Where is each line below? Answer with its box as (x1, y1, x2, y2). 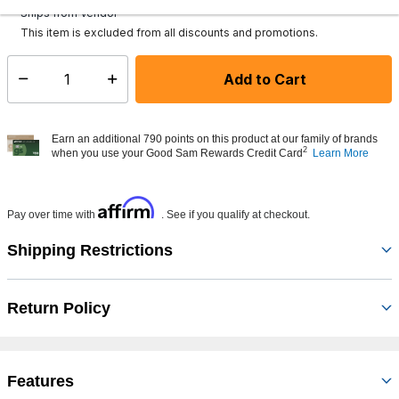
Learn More (313, 146, 369, 159)
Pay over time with (7, 208, 98, 221)
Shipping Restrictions (7, 240, 173, 259)
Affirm (98, 195, 155, 220)
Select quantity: (7, 79, 88, 94)
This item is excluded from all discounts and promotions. (20, 25, 318, 39)
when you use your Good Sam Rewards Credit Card (52, 146, 303, 159)
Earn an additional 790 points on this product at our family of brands (52, 132, 378, 145)
